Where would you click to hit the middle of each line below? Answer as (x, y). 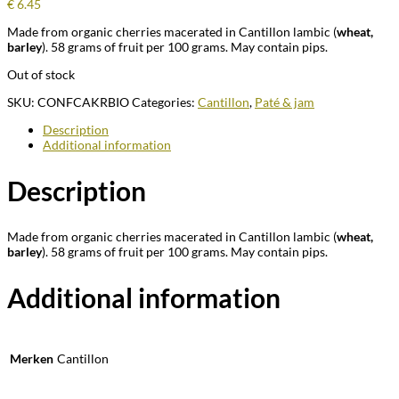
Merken (32, 358)
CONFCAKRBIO (83, 102)
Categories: (165, 102)
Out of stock (41, 75)
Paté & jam (285, 102)
